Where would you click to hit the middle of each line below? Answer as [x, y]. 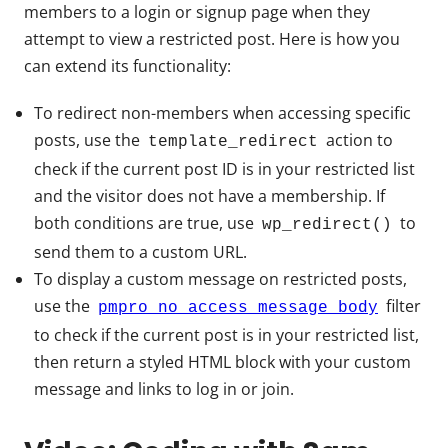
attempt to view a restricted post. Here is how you [212, 38]
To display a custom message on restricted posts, [220, 278]
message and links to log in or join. [164, 388]
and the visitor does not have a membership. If [209, 195]
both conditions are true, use [146, 222]
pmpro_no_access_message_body [238, 307]
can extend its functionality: [127, 65]
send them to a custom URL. [140, 251]
